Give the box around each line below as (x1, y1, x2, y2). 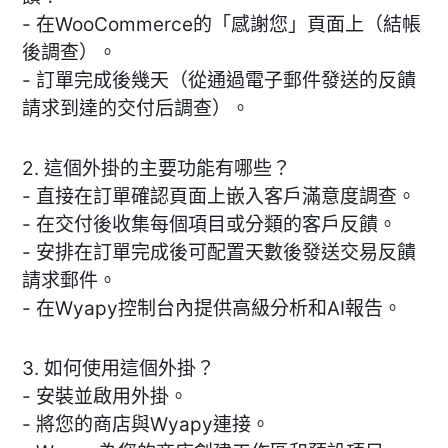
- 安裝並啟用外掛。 (22, 384, 188, 408)
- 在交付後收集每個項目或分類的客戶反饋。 (22, 212, 397, 236)
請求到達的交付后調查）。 (22, 96, 250, 120)
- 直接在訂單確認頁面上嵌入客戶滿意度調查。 (22, 184, 416, 208)
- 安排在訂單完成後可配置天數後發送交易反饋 (22, 240, 416, 264)
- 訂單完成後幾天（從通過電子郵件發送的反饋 (22, 68, 416, 92)
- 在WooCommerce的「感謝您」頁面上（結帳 (22, 12, 421, 36)
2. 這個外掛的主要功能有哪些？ (22, 156, 291, 180)
